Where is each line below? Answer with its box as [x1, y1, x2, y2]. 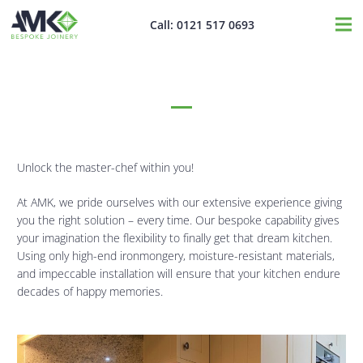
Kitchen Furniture [102, 63, 261, 92]
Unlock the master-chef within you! [17, 160, 194, 175]
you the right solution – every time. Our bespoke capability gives [17, 212, 340, 228]
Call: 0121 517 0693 [150, 16, 255, 32]
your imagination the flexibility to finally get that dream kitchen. [17, 230, 332, 246]
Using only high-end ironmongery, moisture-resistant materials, [17, 248, 335, 263]
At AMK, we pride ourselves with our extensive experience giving [17, 194, 342, 210]
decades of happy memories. [17, 284, 163, 299]
